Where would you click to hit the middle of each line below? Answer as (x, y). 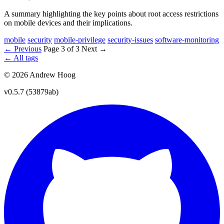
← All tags (21, 57)
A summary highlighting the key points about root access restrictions (111, 13)
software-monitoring (187, 39)
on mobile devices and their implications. (68, 22)
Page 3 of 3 (62, 48)
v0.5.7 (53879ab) (31, 91)
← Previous (23, 48)
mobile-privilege (80, 39)
